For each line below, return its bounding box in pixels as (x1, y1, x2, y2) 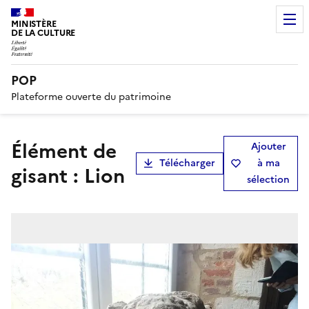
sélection (247, 172, 290, 187)
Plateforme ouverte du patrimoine (11, 89, 171, 104)
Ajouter (250, 139, 286, 154)
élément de (11, 136, 22, 166)
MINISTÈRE (11, 17, 57, 30)
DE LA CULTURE (11, 26, 76, 39)
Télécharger (159, 155, 215, 170)
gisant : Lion (11, 161, 125, 190)
